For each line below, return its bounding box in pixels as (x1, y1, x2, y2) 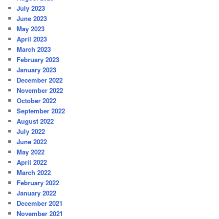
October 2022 (17, 95, 57, 105)
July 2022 (17, 126, 45, 136)
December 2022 (17, 75, 63, 85)
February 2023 (17, 54, 60, 64)
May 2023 (17, 23, 45, 33)
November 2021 (17, 208, 64, 218)
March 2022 (17, 167, 51, 177)
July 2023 (17, 3, 45, 13)
